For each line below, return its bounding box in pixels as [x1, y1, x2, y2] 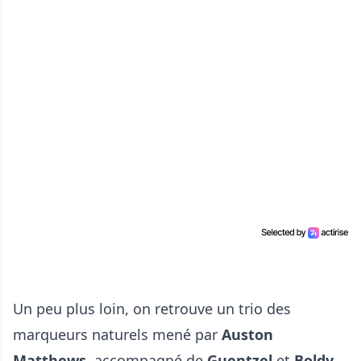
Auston [222, 325, 273, 345]
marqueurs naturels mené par [13, 325, 222, 345]
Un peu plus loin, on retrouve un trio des [13, 299, 291, 319]
